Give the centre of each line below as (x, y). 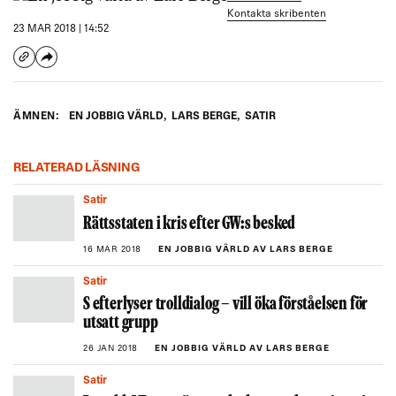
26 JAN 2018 (110, 349)
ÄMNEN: (37, 117)
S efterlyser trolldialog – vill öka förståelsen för (226, 305)
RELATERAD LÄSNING (77, 168)
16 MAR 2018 (112, 250)
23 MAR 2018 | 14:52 (61, 29)
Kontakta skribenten (277, 14)
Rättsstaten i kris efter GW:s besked (190, 225)
